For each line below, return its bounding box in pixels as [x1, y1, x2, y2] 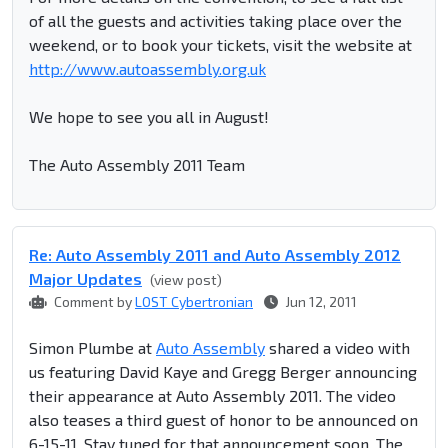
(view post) [150, 271, 222, 289]
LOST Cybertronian [135, 293, 253, 311]
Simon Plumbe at [29, 338, 156, 358]
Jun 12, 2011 [282, 293, 357, 311]
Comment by [51, 293, 135, 311]
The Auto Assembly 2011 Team [29, 155, 245, 175]
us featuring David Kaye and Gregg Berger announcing [29, 362, 417, 382]
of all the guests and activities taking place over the [29, 11, 402, 31]
